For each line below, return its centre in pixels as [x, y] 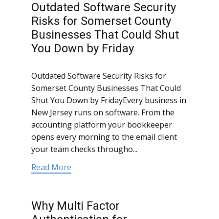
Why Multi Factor [76, 206]
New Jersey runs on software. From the [103, 113]
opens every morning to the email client [104, 137]
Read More [51, 167]
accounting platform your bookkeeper [102, 125]
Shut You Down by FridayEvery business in [109, 100]
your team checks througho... [84, 149]
